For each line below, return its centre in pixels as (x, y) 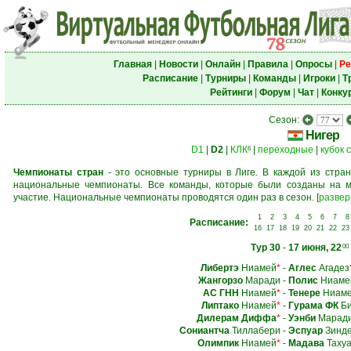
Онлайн (223, 64)
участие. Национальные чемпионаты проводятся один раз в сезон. (165, 197)
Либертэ (219, 268)
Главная (132, 64)
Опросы (313, 64)
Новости (178, 64)
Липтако (220, 306)
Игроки (319, 78)
